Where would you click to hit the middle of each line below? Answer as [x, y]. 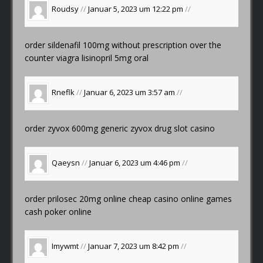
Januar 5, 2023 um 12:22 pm [137, 9]
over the [206, 45]
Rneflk [63, 92]
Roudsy [65, 9]
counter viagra [52, 58]
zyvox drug [151, 128]
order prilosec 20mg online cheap [90, 198]
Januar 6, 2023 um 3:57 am [131, 92]
